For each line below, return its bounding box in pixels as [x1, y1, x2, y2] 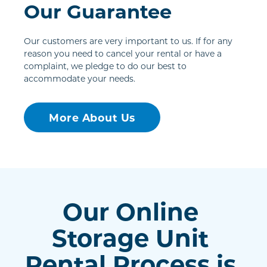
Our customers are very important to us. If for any [24, 35, 232, 47]
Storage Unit [52, 221, 209, 254]
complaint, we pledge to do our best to [24, 60, 187, 72]
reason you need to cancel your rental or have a [24, 48, 222, 60]
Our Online [62, 195, 198, 228]
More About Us [49, 110, 135, 125]
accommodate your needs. [24, 73, 135, 85]
